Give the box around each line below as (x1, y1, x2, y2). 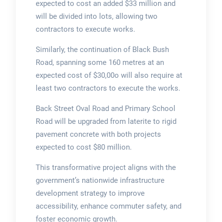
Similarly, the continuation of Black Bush (35, 45, 169, 54)
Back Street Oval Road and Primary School (35, 104, 175, 113)
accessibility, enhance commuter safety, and (35, 201, 181, 211)
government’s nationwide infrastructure (35, 175, 165, 185)
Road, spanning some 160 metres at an (35, 57, 164, 67)
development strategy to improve (35, 188, 145, 198)
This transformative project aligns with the (35, 163, 176, 172)
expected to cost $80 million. (35, 142, 132, 152)
